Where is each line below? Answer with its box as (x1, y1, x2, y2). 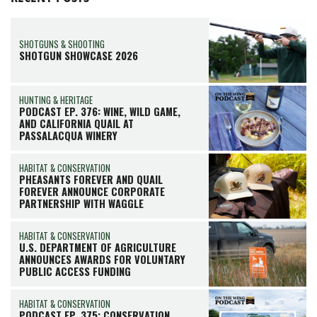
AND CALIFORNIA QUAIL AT (19, 115, 134, 131)
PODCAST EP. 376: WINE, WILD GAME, (19, 103, 180, 119)
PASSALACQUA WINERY (19, 127, 117, 143)
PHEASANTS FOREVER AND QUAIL (19, 171, 163, 187)
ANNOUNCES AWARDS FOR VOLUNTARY (19, 251, 185, 267)
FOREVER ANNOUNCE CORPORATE (19, 183, 165, 199)
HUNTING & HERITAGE (19, 93, 93, 107)
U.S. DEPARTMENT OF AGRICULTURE (19, 239, 176, 255)
